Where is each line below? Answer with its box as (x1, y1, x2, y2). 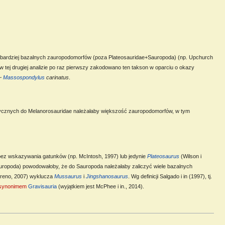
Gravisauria (28, 183, 57, 190)
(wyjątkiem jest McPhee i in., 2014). (56, 183, 144, 190)
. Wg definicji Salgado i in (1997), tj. (128, 173, 212, 180)
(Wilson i (179, 153, 201, 160)
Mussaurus (54, 173, 82, 180)
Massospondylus (3, 74, 45, 80)
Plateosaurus (147, 153, 179, 160)
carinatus (44, 74, 69, 80)
